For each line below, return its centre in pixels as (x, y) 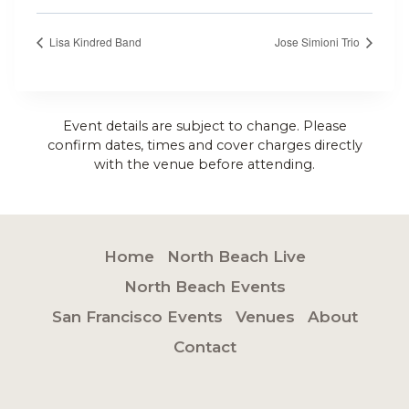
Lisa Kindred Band (94, 41)
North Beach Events (204, 287)
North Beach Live (236, 257)
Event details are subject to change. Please (204, 126)
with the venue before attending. (204, 164)
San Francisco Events (137, 317)
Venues (265, 317)
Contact (204, 347)
